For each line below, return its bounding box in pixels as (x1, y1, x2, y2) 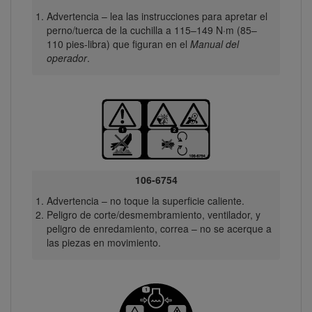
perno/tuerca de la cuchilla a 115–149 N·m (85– (46, 23, 257, 38)
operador (46, 51, 87, 65)
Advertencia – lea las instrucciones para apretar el (46, 9, 267, 24)
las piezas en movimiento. (46, 235, 161, 250)
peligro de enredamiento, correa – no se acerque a (46, 221, 272, 236)
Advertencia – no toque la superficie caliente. (46, 194, 244, 208)
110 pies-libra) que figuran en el (46, 37, 190, 52)
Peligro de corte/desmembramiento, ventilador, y (46, 208, 260, 222)
